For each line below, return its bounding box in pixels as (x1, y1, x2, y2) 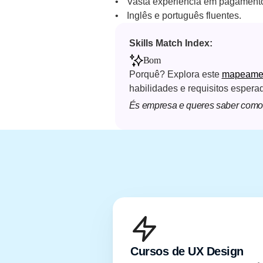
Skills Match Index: (129, 38, 215, 48)
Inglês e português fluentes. (126, 11, 241, 21)
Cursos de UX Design (130, 245, 244, 258)
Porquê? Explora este (129, 69, 222, 79)
